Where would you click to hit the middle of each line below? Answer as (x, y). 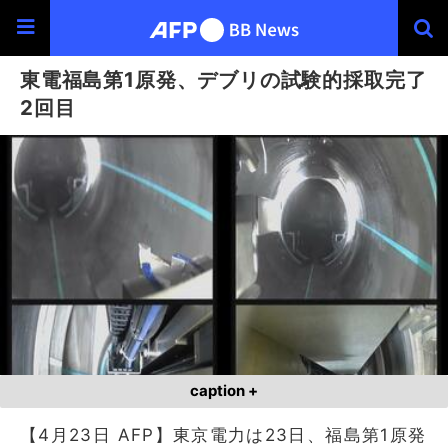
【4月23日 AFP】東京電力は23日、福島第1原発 (223, 434)
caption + (224, 390)
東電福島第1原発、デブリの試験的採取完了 (223, 79)
